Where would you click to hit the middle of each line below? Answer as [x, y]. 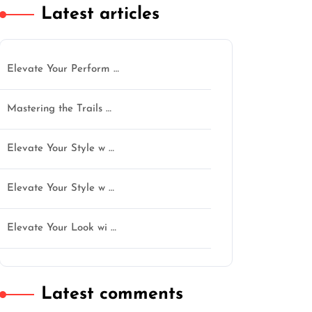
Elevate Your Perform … [63, 69]
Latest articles [100, 14]
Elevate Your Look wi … [62, 228]
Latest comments [112, 294]
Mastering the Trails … [59, 109]
